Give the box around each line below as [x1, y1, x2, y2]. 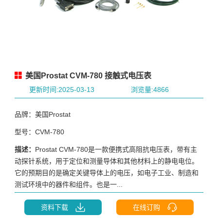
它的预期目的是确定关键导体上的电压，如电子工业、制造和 [15, 168, 199, 177]
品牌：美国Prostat [15, 110, 71, 118]
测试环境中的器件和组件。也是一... [15, 180, 123, 188]
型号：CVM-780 [15, 127, 64, 136]
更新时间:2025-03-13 [29, 85, 94, 93]
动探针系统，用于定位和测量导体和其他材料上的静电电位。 [15, 157, 199, 165]
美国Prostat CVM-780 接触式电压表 [23, 71, 151, 80]
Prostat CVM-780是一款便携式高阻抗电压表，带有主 [35, 145, 197, 153]
